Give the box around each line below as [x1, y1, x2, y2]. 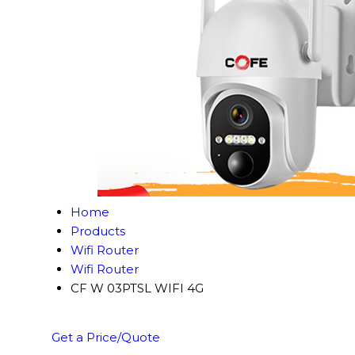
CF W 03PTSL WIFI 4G [71, 281, 204, 296]
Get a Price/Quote [52, 330, 160, 345]
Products [71, 223, 125, 239]
